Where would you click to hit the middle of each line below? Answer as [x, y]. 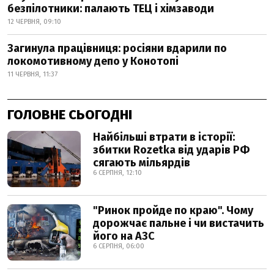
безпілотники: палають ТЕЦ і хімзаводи [111, 9]
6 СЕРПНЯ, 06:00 [119, 246]
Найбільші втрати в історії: [164, 137]
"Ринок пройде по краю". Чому [173, 211]
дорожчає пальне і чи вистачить [179, 224]
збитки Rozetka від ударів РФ [171, 150]
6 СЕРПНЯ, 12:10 [117, 173]
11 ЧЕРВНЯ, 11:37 [32, 75]
